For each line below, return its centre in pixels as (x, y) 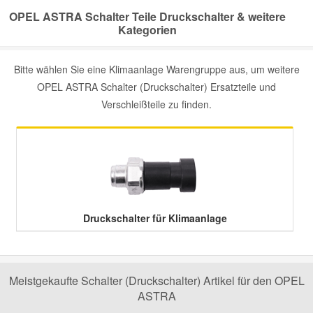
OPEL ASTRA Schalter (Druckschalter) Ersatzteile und (156, 87)
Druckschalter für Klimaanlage (155, 218)
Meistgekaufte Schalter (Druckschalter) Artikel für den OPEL (156, 281)
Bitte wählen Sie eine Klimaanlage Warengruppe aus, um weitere (156, 69)
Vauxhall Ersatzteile (83, 155)
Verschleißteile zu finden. (156, 104)
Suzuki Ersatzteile (80, 76)
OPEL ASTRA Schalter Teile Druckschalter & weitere (147, 16)
